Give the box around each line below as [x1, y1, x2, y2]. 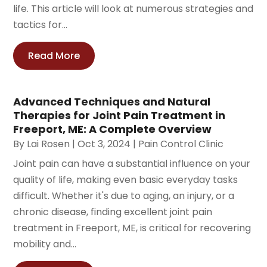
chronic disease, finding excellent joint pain [13, 204, 213, 219]
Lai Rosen [27, 136, 70, 151]
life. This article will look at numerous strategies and [13, 1, 254, 15]
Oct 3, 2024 [77, 136, 131, 151]
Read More [28, 48, 80, 63]
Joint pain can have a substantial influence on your [13, 156, 251, 170]
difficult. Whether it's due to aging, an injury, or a [13, 188, 235, 203]
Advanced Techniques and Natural [13, 94, 211, 109]
